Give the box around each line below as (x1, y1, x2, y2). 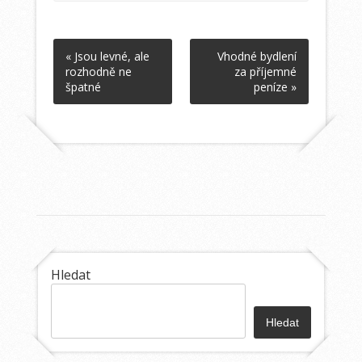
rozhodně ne (65, 63, 133, 79)
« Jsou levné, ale (65, 48, 150, 64)
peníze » (253, 78, 297, 95)
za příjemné (234, 63, 297, 79)
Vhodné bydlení (217, 48, 297, 64)
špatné (65, 78, 102, 95)
